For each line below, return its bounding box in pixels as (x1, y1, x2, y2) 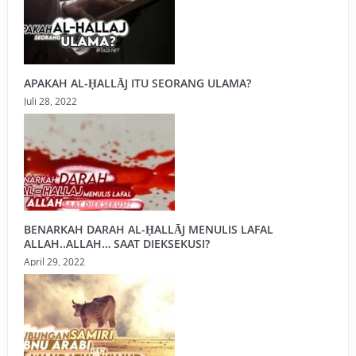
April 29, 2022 (23, 255, 85, 269)
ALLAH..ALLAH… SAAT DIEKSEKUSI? (23, 236, 210, 252)
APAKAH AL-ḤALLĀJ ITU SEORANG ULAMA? (23, 75, 251, 91)
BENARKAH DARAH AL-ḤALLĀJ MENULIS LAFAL (23, 222, 273, 238)
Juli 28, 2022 (23, 95, 77, 108)
